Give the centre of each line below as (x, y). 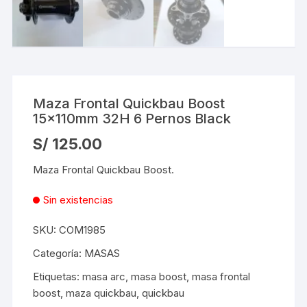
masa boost (159, 277)
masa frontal (221, 277)
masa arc (104, 277)
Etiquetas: (58, 277)
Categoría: (59, 254)
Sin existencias (78, 200)
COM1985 (83, 230)
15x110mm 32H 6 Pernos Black (132, 119)
